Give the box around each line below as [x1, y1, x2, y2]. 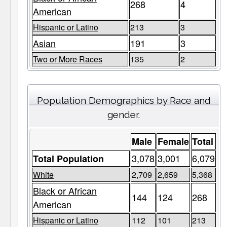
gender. [107, 109, 140, 121]
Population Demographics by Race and [36, 95, 211, 106]
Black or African [32, 184, 97, 198]
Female [157, 135, 189, 148]
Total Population [32, 152, 104, 166]
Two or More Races [32, 53, 102, 65]
